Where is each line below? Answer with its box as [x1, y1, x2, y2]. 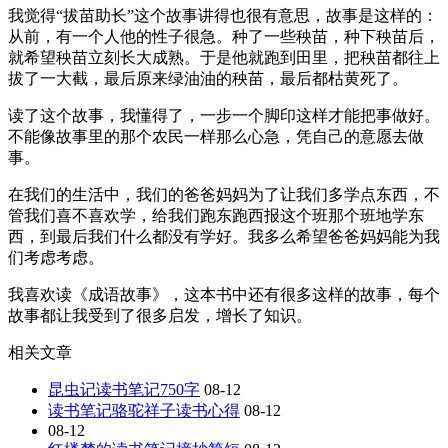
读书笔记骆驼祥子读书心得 [48, 402, 240, 420]
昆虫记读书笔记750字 [48, 381, 200, 399]
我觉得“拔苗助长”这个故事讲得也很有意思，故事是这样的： [8, 7, 438, 25]
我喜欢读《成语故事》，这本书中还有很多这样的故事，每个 [8, 286, 440, 304]
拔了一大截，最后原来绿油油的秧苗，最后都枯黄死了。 [8, 70, 408, 88]
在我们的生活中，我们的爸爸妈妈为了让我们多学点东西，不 [8, 186, 440, 204]
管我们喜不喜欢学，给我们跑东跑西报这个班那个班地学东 [8, 207, 424, 225]
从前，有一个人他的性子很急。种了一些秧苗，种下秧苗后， [8, 28, 440, 46]
